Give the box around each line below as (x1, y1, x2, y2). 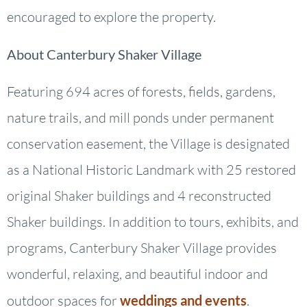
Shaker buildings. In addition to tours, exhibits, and (7, 213, 299, 231)
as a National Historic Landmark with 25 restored (7, 161, 296, 179)
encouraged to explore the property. (7, 8, 216, 26)
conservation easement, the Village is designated (7, 135, 290, 153)
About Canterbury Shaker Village (7, 46, 201, 63)
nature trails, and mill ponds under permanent (7, 109, 274, 127)
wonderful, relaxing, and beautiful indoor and (7, 265, 268, 283)
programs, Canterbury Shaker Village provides (7, 239, 277, 257)
